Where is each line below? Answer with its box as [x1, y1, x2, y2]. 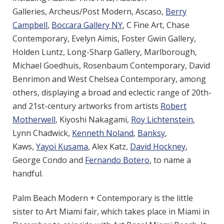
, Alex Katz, [88, 141, 130, 152]
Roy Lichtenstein [131, 114, 193, 125]
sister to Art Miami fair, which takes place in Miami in [12, 206, 209, 217]
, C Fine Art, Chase [122, 19, 189, 30]
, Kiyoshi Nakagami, [55, 114, 131, 125]
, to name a [149, 154, 191, 165]
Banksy [137, 127, 165, 138]
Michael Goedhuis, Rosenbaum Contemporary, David [12, 60, 210, 71]
